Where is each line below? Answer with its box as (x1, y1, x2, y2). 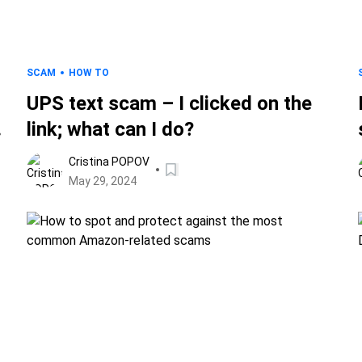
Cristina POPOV (69, 155, 150, 168)
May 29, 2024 (69, 175, 137, 187)
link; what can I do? (27, 118, 195, 141)
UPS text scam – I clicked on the (27, 92, 313, 115)
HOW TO (69, 67, 110, 78)
